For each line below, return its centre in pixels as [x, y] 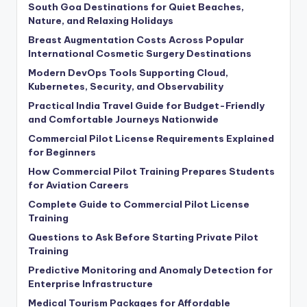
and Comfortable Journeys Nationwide [123, 120]
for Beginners [62, 152]
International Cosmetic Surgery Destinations [140, 54]
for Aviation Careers [78, 185]
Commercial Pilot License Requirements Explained [151, 139]
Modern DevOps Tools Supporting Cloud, [128, 73]
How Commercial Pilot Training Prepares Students [151, 172]
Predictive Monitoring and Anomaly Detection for [150, 270]
